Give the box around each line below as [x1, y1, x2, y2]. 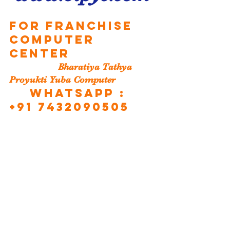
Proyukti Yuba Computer [9, 74, 116, 85]
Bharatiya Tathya [9, 62, 58, 72]
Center [9, 46, 70, 61]
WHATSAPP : [25, 86, 131, 100]
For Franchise [9, 18, 138, 33]
